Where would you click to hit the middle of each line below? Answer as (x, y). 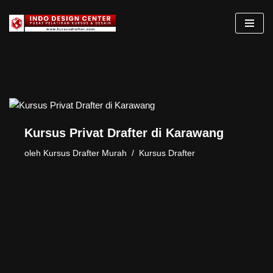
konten (23, 62)
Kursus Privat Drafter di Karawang (124, 133)
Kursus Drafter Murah (85, 153)
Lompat (24, 33)
